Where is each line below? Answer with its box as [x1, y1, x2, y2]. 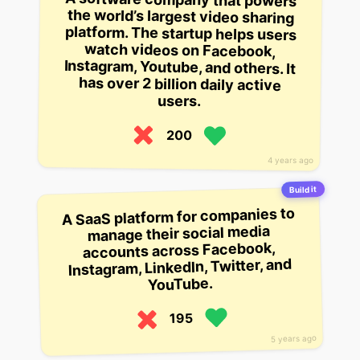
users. [157, 92, 202, 110]
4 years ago [268, 154, 314, 166]
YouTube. [147, 275, 214, 294]
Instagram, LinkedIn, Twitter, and [67, 256, 292, 280]
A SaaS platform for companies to [61, 205, 296, 229]
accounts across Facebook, [83, 239, 276, 262]
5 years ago [271, 333, 317, 345]
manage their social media [87, 223, 271, 245]
